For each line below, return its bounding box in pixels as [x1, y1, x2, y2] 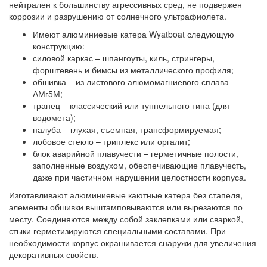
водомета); [33, 111, 76, 123]
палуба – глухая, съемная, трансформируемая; [33, 123, 221, 135]
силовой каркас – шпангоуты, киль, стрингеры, [33, 51, 215, 64]
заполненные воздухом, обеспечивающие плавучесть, [33, 159, 246, 171]
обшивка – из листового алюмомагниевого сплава [33, 75, 229, 88]
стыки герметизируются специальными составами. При [9, 224, 226, 237]
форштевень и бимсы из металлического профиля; [33, 63, 234, 76]
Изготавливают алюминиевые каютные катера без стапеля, [9, 188, 243, 201]
